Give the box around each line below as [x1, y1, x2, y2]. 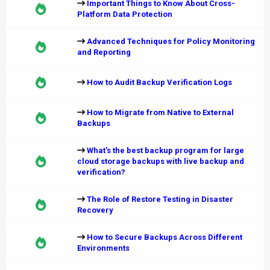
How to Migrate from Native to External [87, 108, 234, 117]
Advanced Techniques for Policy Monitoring [87, 37, 255, 46]
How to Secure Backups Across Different [87, 233, 242, 242]
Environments [77, 243, 130, 253]
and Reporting [77, 48, 131, 57]
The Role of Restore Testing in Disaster [87, 195, 233, 204]
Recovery [77, 206, 113, 215]
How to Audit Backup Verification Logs [87, 78, 232, 87]
